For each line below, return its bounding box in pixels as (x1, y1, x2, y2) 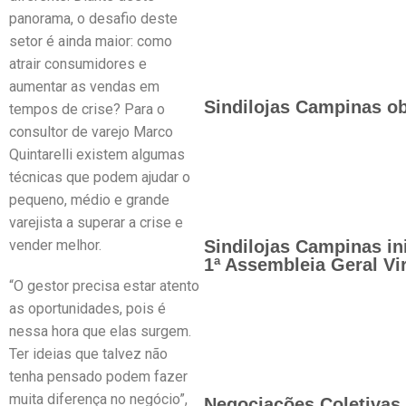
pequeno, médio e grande (9, 191, 169, 208)
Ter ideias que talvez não (9, 345, 168, 362)
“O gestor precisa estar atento (9, 277, 199, 295)
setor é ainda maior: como (9, 33, 172, 50)
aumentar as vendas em (9, 78, 159, 95)
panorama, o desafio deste (9, 10, 178, 27)
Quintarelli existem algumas (9, 146, 185, 163)
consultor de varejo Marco (9, 123, 173, 140)
